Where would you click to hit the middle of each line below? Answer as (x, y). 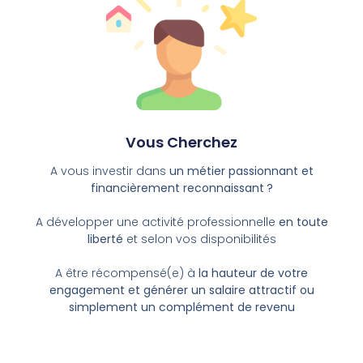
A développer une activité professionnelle (157, 222)
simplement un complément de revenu (181, 307)
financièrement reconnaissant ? (181, 188)
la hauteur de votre (253, 273)
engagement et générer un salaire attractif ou (181, 290)
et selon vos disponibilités (199, 239)
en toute (303, 222)
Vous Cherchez (181, 143)
